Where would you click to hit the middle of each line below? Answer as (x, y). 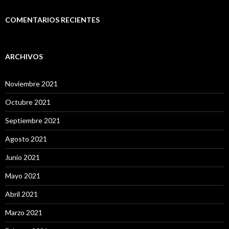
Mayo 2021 (23, 175)
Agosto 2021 (26, 139)
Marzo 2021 (24, 212)
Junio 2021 (22, 157)
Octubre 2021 (28, 102)
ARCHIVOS (24, 56)
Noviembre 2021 (31, 83)
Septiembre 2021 (33, 120)
